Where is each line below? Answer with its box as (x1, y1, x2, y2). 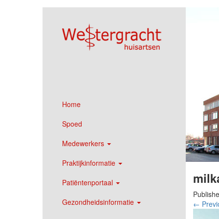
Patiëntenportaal (62, 177, 115, 187)
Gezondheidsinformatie (62, 197, 136, 207)
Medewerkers (62, 138, 106, 148)
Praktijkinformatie (62, 158, 117, 168)
